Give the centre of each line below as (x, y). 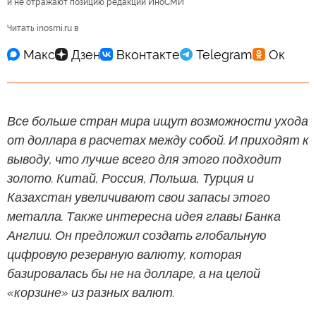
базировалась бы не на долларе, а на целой (134, 273)
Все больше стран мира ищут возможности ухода (158, 121)
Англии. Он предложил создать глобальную (137, 235)
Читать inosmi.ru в (43, 28)
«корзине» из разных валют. (91, 292)
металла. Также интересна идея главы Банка (144, 216)
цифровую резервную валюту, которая (124, 254)
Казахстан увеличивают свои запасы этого (139, 197)
